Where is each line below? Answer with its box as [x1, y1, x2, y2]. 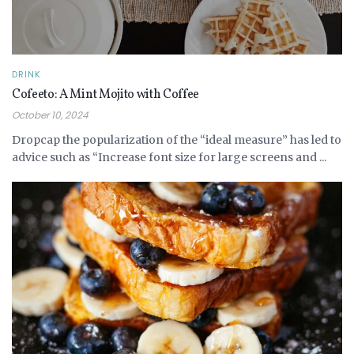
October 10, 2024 [12, 108, 88, 122]
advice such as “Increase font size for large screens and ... [12, 150, 326, 165]
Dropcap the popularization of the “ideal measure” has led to [12, 133, 341, 148]
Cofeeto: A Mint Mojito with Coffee [12, 86, 200, 104]
